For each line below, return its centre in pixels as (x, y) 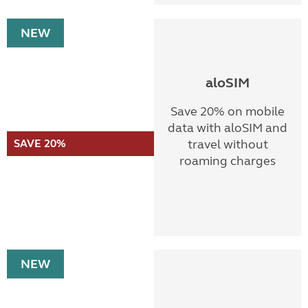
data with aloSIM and (228, 128)
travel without (228, 144)
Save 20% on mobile (228, 111)
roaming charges (228, 161)
